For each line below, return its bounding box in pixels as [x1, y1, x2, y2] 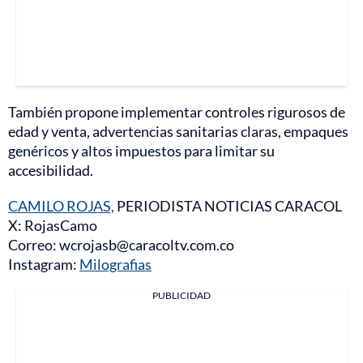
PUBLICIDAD [152, 289, 211, 302]
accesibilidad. [8, 161, 93, 180]
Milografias [79, 255, 152, 274]
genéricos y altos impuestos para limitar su [8, 142, 275, 160]
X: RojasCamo [8, 216, 97, 235]
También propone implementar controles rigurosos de [8, 103, 345, 122]
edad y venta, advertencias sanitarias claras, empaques [8, 122, 348, 141]
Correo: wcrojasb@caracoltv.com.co [8, 236, 234, 254]
